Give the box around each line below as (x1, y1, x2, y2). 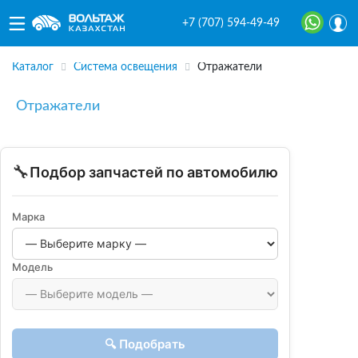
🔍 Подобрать (105, 336, 185, 352)
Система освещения (74, 62, 177, 74)
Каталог (12, 62, 54, 74)
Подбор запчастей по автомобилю (30, 163, 278, 181)
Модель (12, 260, 53, 273)
